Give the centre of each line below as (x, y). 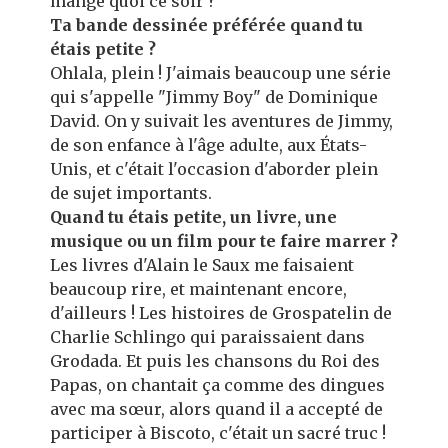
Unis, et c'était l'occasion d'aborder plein (214, 169)
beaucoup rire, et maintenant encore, (198, 289)
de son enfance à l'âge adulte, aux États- (208, 145)
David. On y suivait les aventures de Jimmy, (221, 121)
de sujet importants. (131, 193)
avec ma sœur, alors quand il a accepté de (216, 409)
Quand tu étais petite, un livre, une (193, 217)
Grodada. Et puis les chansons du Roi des (215, 361)
